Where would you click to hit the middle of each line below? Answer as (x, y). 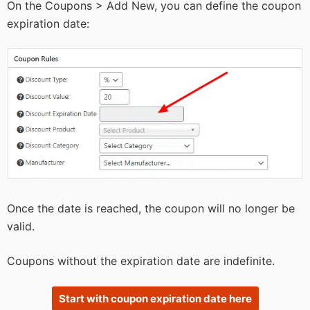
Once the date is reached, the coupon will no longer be (151, 209)
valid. (21, 227)
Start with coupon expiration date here (155, 299)
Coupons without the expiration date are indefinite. (141, 261)
